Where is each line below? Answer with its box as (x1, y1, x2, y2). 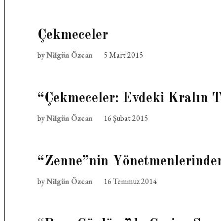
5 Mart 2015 (104, 50, 144, 60)
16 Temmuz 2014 (104, 176, 157, 186)
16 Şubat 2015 (104, 113, 148, 123)
